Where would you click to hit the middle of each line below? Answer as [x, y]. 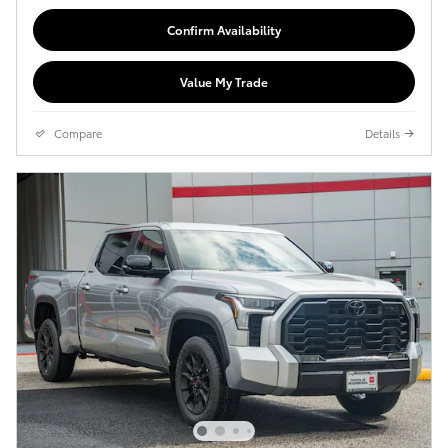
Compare [78, 133]
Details [382, 133]
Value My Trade [224, 82]
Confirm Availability [224, 30]
